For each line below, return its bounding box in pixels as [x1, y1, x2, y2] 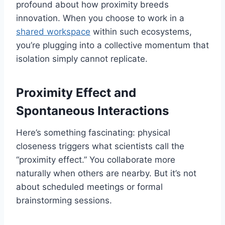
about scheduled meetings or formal [16, 182, 163, 192]
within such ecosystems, [90, 27, 192, 37]
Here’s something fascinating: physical [16, 128, 170, 138]
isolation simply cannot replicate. [16, 54, 148, 64]
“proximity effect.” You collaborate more [16, 155, 175, 165]
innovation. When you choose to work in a [16, 13, 184, 24]
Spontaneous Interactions [16, 103, 169, 119]
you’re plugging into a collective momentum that [16, 40, 209, 51]
